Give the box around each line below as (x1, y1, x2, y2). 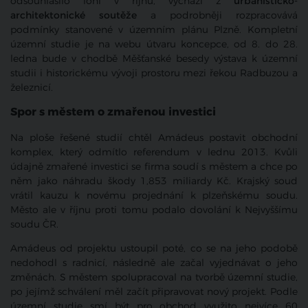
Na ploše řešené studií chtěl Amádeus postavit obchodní (10, 131, 298, 144)
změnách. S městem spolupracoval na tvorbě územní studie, (10, 270, 298, 284)
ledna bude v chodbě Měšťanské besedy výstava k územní (10, 52, 298, 66)
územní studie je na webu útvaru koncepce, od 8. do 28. (10, 38, 298, 52)
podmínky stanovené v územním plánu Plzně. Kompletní (10, 23, 298, 37)
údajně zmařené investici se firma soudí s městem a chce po (10, 159, 298, 173)
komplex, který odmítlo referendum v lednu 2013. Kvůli (10, 145, 298, 159)
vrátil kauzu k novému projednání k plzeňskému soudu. (10, 188, 298, 202)
